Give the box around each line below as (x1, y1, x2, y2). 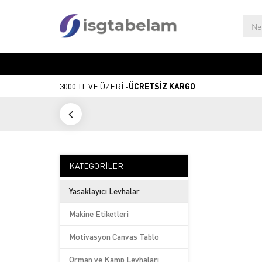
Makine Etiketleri (69, 209, 129, 219)
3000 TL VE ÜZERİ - (60, 81, 129, 91)
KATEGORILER (69, 161, 123, 171)
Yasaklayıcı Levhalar (69, 186, 140, 196)
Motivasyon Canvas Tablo (69, 232, 159, 242)
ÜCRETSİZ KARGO (129, 81, 195, 91)
